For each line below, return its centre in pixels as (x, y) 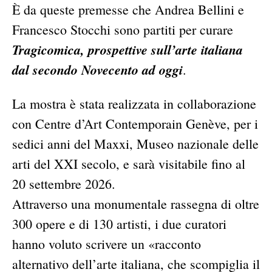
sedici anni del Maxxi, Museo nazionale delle (135, 143)
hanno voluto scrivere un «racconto (107, 243)
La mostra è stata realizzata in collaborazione (134, 103)
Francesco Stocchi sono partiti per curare (123, 29)
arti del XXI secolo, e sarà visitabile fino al (129, 163)
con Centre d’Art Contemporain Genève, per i (135, 123)
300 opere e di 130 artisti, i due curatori (119, 223)
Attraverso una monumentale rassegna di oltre (136, 203)
